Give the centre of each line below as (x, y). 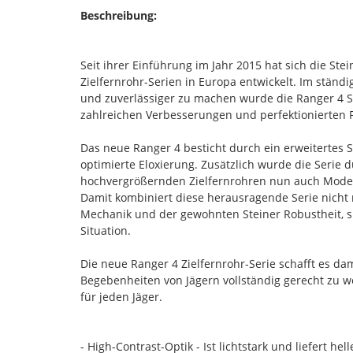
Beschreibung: (119, 15)
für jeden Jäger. (121, 296)
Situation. (106, 230)
